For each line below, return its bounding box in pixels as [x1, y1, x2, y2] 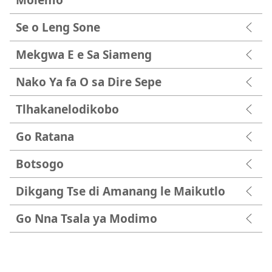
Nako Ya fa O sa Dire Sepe [16, 73, 161, 90]
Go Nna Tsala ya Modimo [16, 210, 157, 227]
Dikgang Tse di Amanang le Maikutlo [16, 183, 225, 200]
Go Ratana [16, 128, 74, 145]
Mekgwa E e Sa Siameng [16, 46, 152, 63]
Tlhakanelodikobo [16, 101, 119, 118]
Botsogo [16, 155, 64, 172]
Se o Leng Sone [16, 19, 100, 36]
